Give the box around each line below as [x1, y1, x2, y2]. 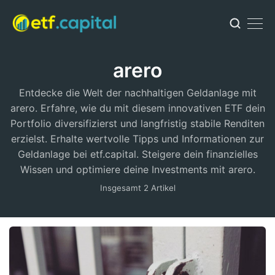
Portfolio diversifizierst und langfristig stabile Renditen [10, 117, 265, 130]
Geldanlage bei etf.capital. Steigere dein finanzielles [17, 148, 258, 160]
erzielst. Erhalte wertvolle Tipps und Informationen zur [11, 133, 264, 145]
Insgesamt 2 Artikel [99, 183, 176, 193]
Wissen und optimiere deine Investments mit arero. [20, 163, 255, 176]
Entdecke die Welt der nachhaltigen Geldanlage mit [18, 87, 257, 99]
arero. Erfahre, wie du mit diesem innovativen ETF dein [10, 102, 265, 114]
